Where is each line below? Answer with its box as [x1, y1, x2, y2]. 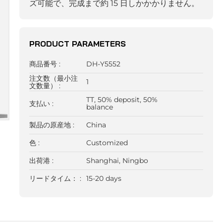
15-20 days [86, 174, 122, 183]
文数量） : [29, 81, 60, 90]
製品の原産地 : [29, 120, 74, 130]
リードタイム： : [29, 174, 81, 183]
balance [86, 103, 113, 112]
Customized [86, 138, 128, 148]
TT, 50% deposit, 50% [86, 95, 158, 105]
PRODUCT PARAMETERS [29, 39, 126, 49]
